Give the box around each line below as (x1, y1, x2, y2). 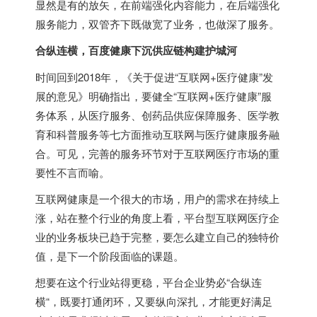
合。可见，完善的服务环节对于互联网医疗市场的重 (35, 146, 279, 161)
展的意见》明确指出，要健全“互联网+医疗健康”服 (35, 88, 272, 104)
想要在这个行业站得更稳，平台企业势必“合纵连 (35, 275, 262, 290)
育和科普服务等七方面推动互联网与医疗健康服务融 (35, 127, 279, 142)
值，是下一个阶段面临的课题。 (35, 248, 184, 264)
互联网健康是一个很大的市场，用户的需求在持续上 (35, 191, 279, 207)
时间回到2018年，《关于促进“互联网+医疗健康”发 (35, 69, 273, 85)
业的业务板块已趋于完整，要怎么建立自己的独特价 (35, 229, 279, 245)
